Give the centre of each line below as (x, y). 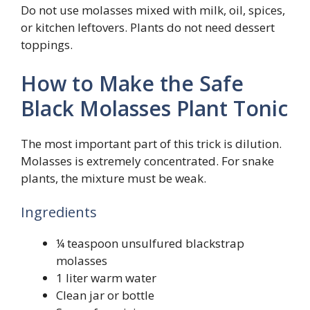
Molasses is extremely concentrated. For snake (147, 161)
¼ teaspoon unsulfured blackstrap (150, 244)
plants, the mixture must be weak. (113, 178)
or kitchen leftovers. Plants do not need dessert (148, 28)
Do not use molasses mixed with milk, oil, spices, (153, 10)
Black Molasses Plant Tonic (154, 108)
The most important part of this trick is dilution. (151, 143)
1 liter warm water (106, 278)
